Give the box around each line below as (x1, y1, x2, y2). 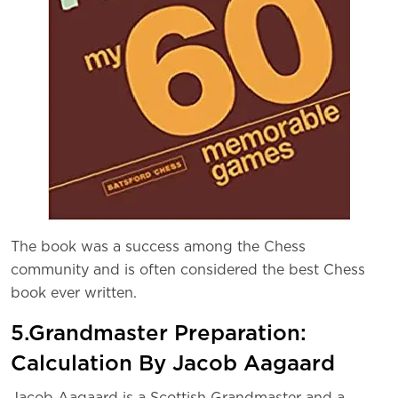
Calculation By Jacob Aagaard (11, 354, 335, 376)
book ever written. (11, 286, 141, 301)
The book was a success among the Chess (11, 240, 306, 255)
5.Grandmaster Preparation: (11, 323, 306, 346)
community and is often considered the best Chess (11, 263, 365, 278)
